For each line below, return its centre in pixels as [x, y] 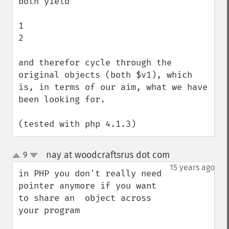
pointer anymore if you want [87, 186]
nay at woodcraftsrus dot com [108, 155]
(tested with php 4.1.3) [77, 124]
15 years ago [192, 167]
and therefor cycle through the [95, 63]
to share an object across [85, 198]
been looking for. [62, 99]
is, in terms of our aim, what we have [113, 87]
